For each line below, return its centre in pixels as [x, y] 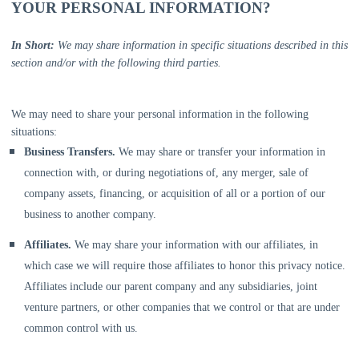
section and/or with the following [87, 63]
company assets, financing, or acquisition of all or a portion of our [175, 194]
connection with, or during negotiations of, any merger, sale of [166, 173]
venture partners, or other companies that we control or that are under [182, 307]
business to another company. [90, 214]
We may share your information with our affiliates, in [196, 245]
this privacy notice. [301, 266]
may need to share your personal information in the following [169, 114]
